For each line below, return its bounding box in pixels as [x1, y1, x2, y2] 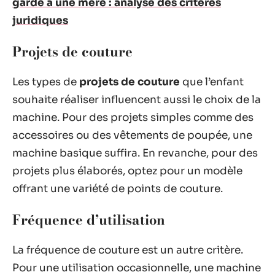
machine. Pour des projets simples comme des [12, 111, 254, 124]
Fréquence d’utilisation [12, 209, 165, 230]
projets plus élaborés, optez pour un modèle [12, 165, 242, 177]
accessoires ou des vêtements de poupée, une [12, 129, 252, 142]
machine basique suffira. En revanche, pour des [12, 147, 258, 160]
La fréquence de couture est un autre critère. [12, 244, 243, 257]
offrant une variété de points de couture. [12, 182, 223, 195]
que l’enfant [180, 76, 244, 88]
